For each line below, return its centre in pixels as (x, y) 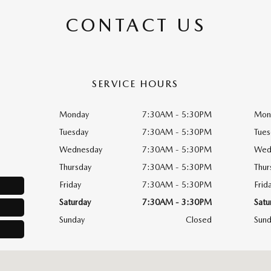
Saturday (75, 202)
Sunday (72, 219)
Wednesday (81, 149)
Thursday (75, 167)
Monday (74, 114)
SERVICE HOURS (135, 83)
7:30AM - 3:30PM (177, 202)
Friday (70, 184)
